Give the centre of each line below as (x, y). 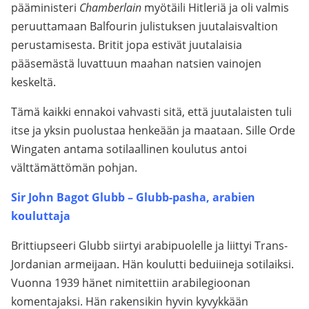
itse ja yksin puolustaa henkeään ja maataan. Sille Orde (153, 130)
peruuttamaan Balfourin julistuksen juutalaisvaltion (144, 26)
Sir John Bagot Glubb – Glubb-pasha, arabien (133, 197)
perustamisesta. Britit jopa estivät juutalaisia (127, 45)
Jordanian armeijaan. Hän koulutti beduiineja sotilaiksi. (152, 264)
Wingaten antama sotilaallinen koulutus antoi (129, 149)
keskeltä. (33, 82)
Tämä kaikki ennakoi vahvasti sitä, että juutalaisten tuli (151, 112)
